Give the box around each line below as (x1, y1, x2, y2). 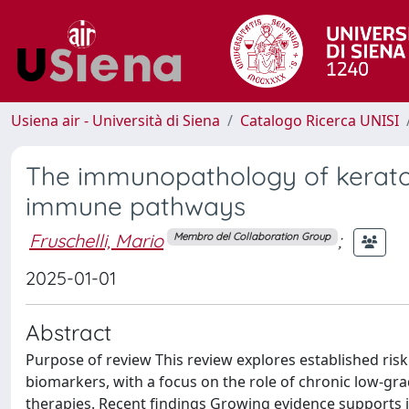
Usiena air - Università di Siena (11, 110, 220, 131)
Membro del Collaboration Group (173, 230, 331, 244)
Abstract (26, 319, 111, 346)
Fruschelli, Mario (29, 228, 163, 252)
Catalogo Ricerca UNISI (240, 110, 399, 131)
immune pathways (26, 190, 246, 222)
